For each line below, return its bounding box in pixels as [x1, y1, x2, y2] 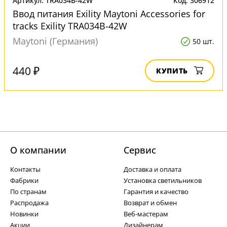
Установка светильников [124, 176, 202, 185]
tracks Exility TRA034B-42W [13, 20, 127, 32]
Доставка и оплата [124, 165, 181, 174]
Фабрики [10, 176, 39, 185]
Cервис [124, 144, 156, 156]
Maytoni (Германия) [13, 35, 98, 47]
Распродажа [10, 198, 49, 207]
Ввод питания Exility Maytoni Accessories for [13, 8, 205, 20]
